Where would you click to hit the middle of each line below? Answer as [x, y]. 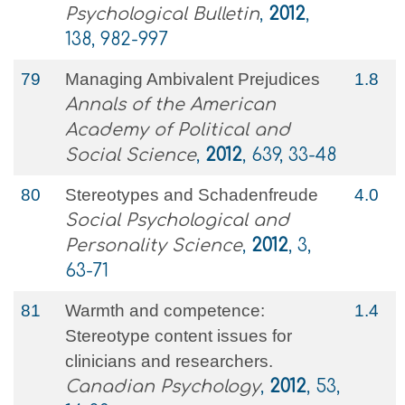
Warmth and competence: [165, 311]
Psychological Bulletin [162, 14]
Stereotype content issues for [179, 336]
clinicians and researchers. [169, 361]
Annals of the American [170, 104]
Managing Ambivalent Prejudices [193, 79]
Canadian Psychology [163, 386]
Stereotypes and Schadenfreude [192, 195]
